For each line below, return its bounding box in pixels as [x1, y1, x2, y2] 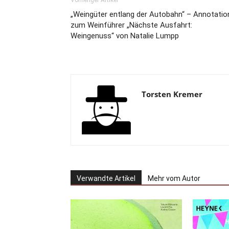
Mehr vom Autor [148, 174, 200, 182]
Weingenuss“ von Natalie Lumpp [71, 31, 179, 40]
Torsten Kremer [142, 89, 202, 99]
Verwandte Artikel [77, 174, 135, 182]
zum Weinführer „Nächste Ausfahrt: [71, 20, 192, 30]
